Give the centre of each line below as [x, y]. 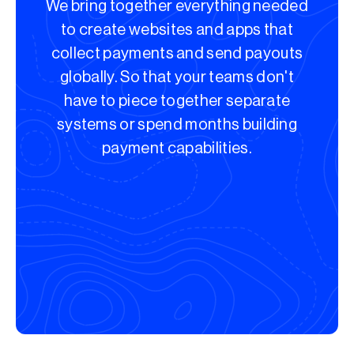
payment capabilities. [177, 149]
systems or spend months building [177, 125]
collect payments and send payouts [177, 54]
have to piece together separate [177, 101]
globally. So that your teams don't [177, 77]
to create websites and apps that [177, 30]
